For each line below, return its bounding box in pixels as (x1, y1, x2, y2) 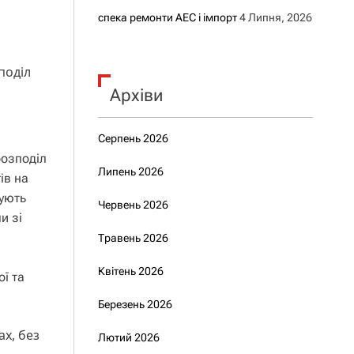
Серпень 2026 (97, 132, 168, 145)
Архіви (109, 85, 163, 105)
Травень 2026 (97, 232, 168, 244)
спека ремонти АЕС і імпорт (97, 11, 237, 24)
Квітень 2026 (97, 265, 164, 277)
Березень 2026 (97, 298, 172, 311)
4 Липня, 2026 (239, 11, 312, 24)
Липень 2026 (97, 165, 164, 178)
